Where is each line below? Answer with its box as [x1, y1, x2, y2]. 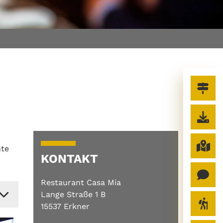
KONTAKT [41, 151, 98, 166]
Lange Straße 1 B [41, 189, 106, 199]
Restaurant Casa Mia [41, 177, 121, 187]
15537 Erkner [41, 201, 90, 211]
